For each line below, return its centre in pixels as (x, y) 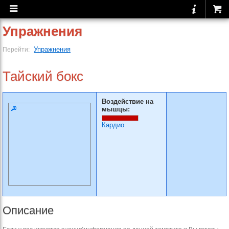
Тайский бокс (43, 76)
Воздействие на (128, 101)
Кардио (113, 125)
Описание (28, 210)
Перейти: (17, 49)
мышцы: (116, 109)
